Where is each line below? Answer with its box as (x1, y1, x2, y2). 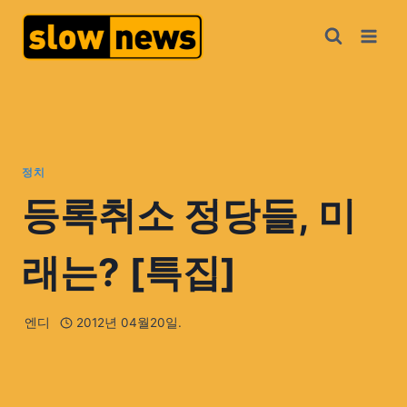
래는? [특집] (22, 248, 236, 295)
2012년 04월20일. (75, 315, 182, 331)
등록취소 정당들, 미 (22, 191, 356, 238)
